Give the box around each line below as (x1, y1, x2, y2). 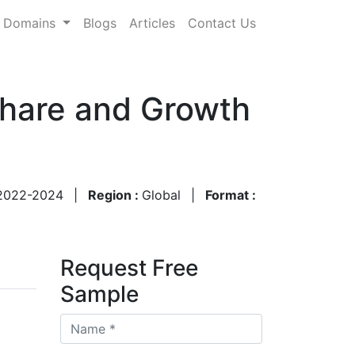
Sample (60, 280, 139, 307)
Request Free (60, 254, 198, 281)
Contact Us (188, 14, 256, 31)
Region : (88, 186, 142, 203)
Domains (3, 14, 60, 31)
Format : (205, 186, 256, 203)
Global (142, 186, 181, 203)
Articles (129, 14, 175, 31)
